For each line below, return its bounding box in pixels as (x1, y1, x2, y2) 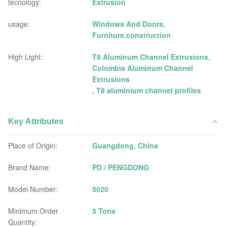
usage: (8, 19, 30, 29)
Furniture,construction (92, 30, 171, 41)
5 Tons (92, 206, 116, 216)
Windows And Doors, (92, 19, 166, 29)
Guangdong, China (92, 140, 159, 151)
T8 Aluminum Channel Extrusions (92, 52, 209, 62)
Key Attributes (8, 117, 63, 126)
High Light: (8, 52, 43, 62)
